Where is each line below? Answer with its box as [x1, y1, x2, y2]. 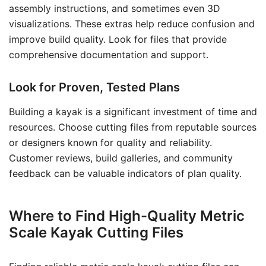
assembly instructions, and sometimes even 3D [9, 2, 220, 14]
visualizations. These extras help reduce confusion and [9, 18, 255, 30]
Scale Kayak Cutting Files [9, 224, 183, 241]
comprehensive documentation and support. [9, 49, 208, 61]
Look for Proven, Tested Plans [9, 80, 180, 94]
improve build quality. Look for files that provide [9, 33, 227, 45]
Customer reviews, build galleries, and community [9, 152, 233, 164]
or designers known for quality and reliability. [9, 137, 212, 148]
